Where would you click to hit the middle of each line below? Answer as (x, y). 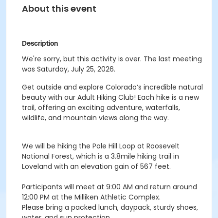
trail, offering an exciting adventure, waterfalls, (101, 108)
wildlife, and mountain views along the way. (95, 118)
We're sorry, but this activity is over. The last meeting (112, 59)
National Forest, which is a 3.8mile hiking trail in (100, 156)
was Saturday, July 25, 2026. (69, 69)
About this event (59, 9)
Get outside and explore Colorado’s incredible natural (112, 87)
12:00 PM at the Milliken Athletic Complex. (91, 197)
